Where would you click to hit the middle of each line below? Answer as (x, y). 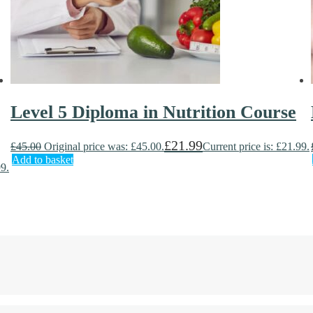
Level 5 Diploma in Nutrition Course (153, 112)
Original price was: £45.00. (104, 147)
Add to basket (43, 160)
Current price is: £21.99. (256, 147)
